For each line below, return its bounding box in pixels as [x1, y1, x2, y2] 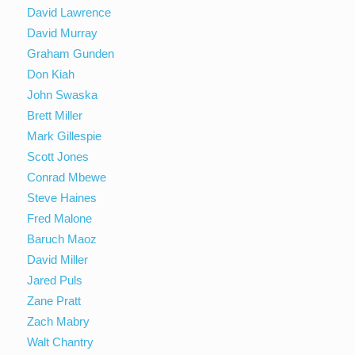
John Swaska [27, 87, 98, 101]
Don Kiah [27, 67, 75, 81]
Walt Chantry [27, 334, 94, 349]
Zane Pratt [27, 293, 82, 307]
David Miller [27, 252, 89, 266]
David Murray [27, 25, 98, 40]
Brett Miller [27, 108, 83, 122]
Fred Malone [27, 211, 93, 225]
